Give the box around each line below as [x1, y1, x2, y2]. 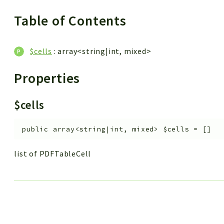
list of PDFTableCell [14, 148, 91, 159]
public [22, 124, 49, 133]
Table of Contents [14, 11, 130, 29]
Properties [14, 69, 84, 87]
